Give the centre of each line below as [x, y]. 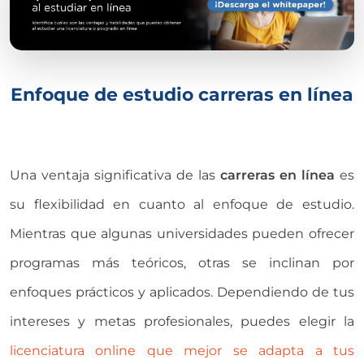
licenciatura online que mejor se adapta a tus [182, 351]
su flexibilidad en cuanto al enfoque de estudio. [182, 205]
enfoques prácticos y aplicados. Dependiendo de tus [182, 292]
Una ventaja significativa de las [115, 175]
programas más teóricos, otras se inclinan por [182, 263]
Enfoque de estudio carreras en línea [182, 95]
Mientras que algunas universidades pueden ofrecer [182, 234]
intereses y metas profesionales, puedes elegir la [182, 322]
